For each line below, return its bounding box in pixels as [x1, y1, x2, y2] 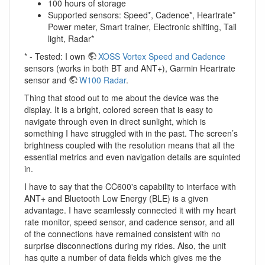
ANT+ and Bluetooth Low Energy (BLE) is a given [24, 192, 208, 205]
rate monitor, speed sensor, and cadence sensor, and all [24, 216, 234, 228]
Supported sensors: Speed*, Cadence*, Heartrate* [48, 9, 235, 21]
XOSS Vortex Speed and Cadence [98, 50, 225, 63]
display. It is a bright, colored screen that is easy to [24, 104, 213, 116]
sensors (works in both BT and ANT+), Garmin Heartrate [24, 62, 235, 75]
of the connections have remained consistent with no [24, 228, 221, 240]
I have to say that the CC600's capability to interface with [24, 180, 236, 193]
